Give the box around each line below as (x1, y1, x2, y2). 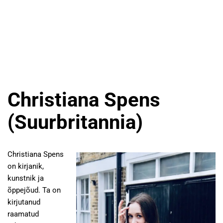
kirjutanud (7, 198, 40, 207)
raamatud (7, 210, 39, 219)
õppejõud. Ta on (7, 186, 61, 195)
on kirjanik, (7, 162, 44, 171)
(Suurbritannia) (7, 111, 143, 134)
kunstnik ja (7, 174, 44, 183)
